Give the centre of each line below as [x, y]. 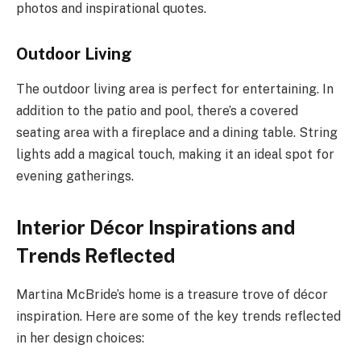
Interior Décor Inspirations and [156, 227]
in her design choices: [80, 338]
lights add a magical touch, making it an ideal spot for [175, 155]
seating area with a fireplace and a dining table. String [177, 133]
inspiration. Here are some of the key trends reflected [178, 317]
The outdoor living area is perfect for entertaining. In [175, 89]
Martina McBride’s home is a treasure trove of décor [172, 295]
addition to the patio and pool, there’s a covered [157, 111]
